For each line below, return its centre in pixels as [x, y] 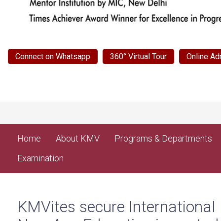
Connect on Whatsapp [53, 57]
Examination [40, 158]
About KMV [78, 139]
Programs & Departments [163, 139]
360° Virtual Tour [138, 57]
